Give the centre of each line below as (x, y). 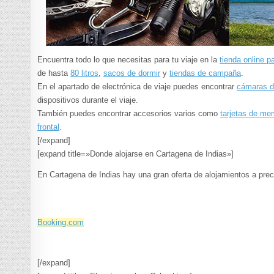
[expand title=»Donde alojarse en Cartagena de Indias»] (136, 154)
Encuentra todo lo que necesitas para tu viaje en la (129, 60)
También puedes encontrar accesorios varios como (129, 114)
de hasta (54, 73)
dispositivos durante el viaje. (88, 100)
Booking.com (61, 223)
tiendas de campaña (206, 73)
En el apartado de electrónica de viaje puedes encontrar (137, 87)
